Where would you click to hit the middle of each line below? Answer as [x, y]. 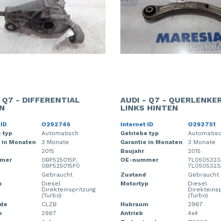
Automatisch [60, 133]
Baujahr [132, 151]
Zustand [133, 175]
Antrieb [132, 213]
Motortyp [134, 184]
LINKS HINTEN [149, 108]
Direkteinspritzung [68, 189]
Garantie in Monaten [151, 142]
